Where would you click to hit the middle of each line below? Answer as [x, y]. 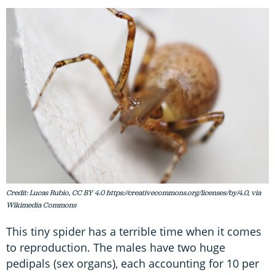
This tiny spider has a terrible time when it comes [134, 231]
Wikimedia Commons [41, 205]
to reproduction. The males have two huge [116, 247]
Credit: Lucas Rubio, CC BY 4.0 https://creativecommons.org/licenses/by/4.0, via [134, 192]
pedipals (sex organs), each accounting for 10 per [133, 263]
